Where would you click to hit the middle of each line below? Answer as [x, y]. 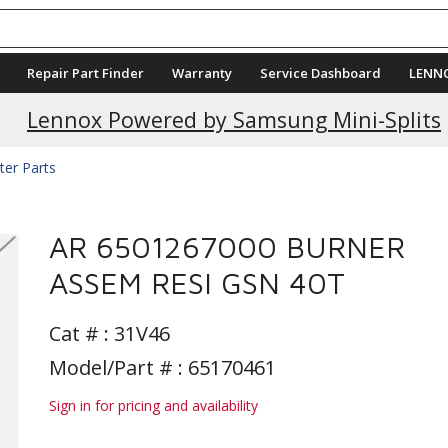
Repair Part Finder [85, 73]
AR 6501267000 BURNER [227, 246]
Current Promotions [234, 89]
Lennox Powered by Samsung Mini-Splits [233, 119]
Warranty [202, 73]
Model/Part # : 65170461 [162, 367]
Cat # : [81, 333]
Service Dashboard [320, 73]
